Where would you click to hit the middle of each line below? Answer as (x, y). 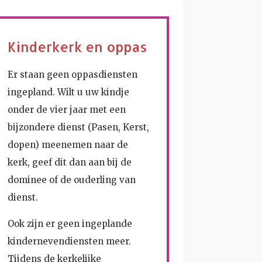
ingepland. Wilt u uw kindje (69, 92)
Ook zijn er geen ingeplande (70, 223)
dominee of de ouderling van (72, 180)
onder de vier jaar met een (67, 109)
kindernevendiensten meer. (70, 241)
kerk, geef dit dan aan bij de (70, 162)
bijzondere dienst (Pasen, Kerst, (79, 127)
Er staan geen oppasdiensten (73, 74)
